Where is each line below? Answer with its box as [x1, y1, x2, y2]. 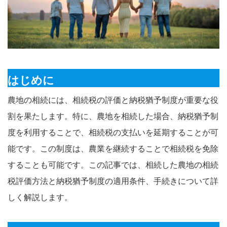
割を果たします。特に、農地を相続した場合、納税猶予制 [8, 111, 218, 121]
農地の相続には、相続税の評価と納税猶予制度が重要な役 [8, 95, 218, 104]
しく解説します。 [8, 193, 72, 202]
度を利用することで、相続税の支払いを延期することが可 [8, 128, 218, 137]
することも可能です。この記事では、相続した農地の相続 [8, 160, 218, 169]
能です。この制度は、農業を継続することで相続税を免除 [8, 144, 218, 153]
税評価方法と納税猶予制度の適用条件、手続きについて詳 [8, 176, 218, 185]
